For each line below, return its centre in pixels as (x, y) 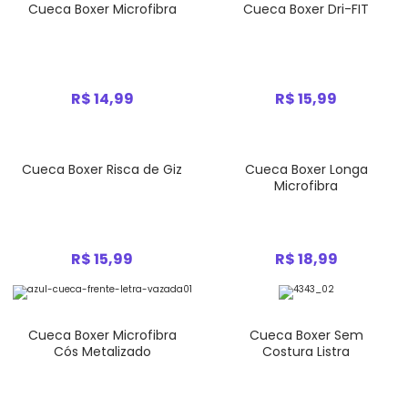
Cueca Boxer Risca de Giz (102, 169)
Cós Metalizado (102, 352)
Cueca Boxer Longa (306, 169)
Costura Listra (306, 352)
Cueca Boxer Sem (306, 335)
